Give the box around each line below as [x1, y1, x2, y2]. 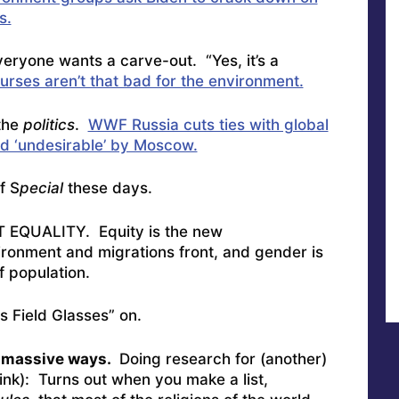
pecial [19, 179, 68, 198]
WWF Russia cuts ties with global [87, 115, 329, 134]
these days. [67, 179, 152, 198]
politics [22, 115, 75, 134]
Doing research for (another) [114, 349, 327, 368]
